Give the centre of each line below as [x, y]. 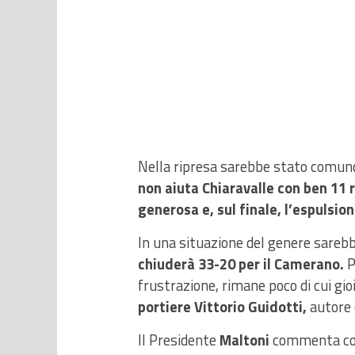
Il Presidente [179, 340]
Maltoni [244, 340]
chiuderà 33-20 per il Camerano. [241, 264]
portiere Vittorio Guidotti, [222, 307]
